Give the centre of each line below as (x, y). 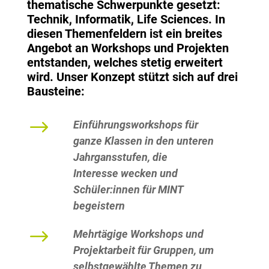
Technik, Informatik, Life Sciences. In (126, 19)
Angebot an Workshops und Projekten (128, 48)
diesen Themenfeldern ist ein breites (124, 34)
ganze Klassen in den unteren (143, 141)
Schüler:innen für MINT (128, 189)
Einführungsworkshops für (135, 125)
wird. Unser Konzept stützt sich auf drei (132, 77)
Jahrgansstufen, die (120, 157)
